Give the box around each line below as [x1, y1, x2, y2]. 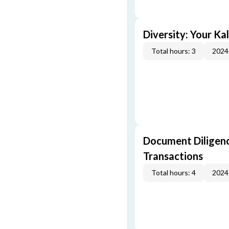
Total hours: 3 [151, 47, 196, 55]
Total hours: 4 [151, 168, 196, 177]
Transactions [143, 150, 203, 162]
